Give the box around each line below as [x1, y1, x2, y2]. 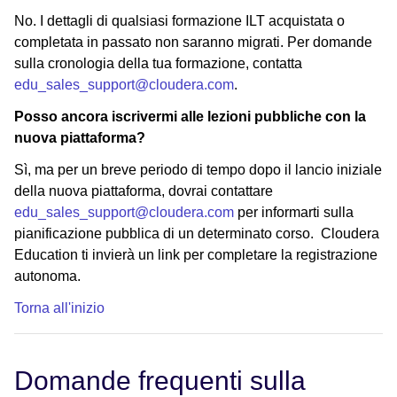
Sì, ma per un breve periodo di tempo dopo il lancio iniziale [14, 161, 382, 177]
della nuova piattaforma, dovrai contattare [14, 183, 273, 198]
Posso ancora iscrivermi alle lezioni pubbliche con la [14, 108, 366, 124]
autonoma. [14, 268, 81, 284]
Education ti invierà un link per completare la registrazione [14, 246, 378, 262]
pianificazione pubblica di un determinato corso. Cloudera [14, 225, 379, 241]
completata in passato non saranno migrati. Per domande [14, 34, 372, 50]
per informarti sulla [234, 204, 354, 220]
